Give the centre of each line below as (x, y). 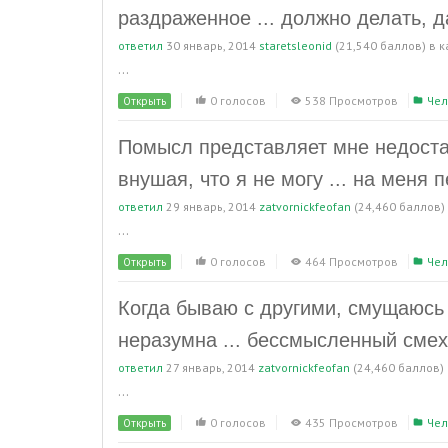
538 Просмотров (351, 100)
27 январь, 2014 (210, 367)
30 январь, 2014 (211, 45)
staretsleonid (295, 45)
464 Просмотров (351, 261)
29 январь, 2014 (211, 206)
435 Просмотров (351, 422)
